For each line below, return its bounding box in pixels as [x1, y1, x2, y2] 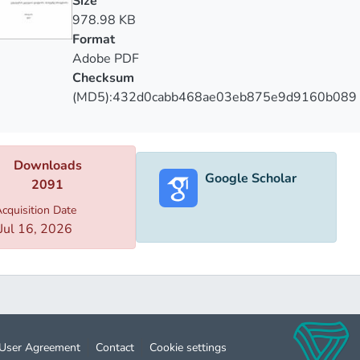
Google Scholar [205, 169, 297, 187]
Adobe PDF [72, 50, 139, 68]
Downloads [13, 157, 82, 175]
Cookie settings [149, 340, 227, 356]
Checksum [72, 69, 134, 88]
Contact [96, 340, 134, 356]
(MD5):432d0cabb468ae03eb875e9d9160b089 [72, 88, 357, 107]
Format [72, 31, 115, 49]
